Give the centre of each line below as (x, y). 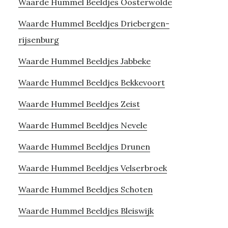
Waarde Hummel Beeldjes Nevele (82, 125)
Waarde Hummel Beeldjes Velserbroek (92, 168)
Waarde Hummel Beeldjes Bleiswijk (86, 210)
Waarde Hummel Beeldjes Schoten (85, 189)
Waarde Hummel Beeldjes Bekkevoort (91, 82)
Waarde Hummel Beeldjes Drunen (84, 146)
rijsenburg (38, 39)
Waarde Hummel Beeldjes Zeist (79, 104)
